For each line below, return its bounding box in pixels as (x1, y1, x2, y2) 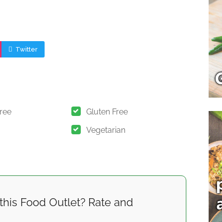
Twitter (14, 46, 38, 54)
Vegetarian (86, 125, 125, 135)
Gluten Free (86, 107, 128, 117)
